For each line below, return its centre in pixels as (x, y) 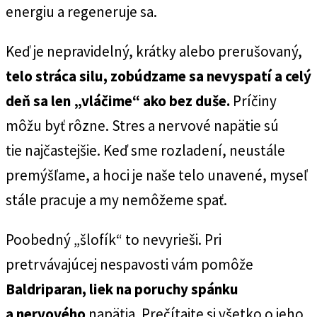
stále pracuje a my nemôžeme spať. (116, 200)
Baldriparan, (46, 289)
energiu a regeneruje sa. (81, 12)
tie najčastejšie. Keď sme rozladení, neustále (145, 150)
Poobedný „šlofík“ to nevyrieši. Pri (114, 240)
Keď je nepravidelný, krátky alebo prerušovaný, (154, 51)
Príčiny (253, 101)
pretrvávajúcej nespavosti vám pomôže (129, 264)
